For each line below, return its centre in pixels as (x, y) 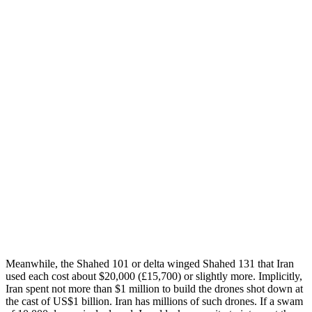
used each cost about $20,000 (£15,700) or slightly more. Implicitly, (154, 276)
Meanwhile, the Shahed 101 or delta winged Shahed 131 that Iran (150, 263)
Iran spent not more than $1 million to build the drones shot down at (154, 288)
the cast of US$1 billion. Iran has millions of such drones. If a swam (154, 301)
